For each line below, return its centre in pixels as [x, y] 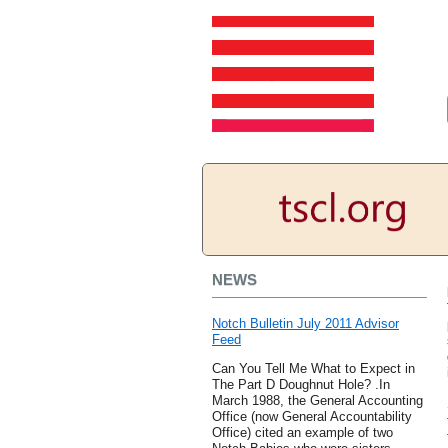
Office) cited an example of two [302, 433]
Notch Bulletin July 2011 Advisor [305, 324]
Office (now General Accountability [312, 417]
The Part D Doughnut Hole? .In [301, 385]
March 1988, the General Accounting [317, 401]
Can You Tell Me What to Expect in [313, 369]
